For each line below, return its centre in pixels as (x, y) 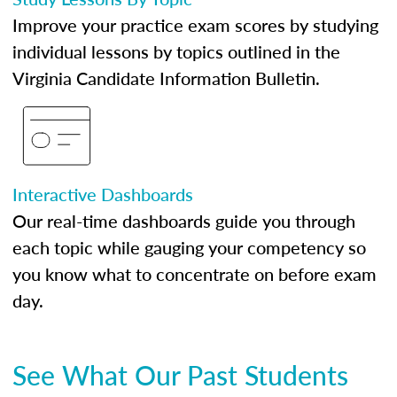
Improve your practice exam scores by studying (195, 25)
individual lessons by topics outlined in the (176, 51)
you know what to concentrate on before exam (195, 274)
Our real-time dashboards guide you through (184, 221)
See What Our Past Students (180, 375)
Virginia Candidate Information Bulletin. (166, 78)
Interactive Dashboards (103, 194)
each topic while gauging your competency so (189, 247)
